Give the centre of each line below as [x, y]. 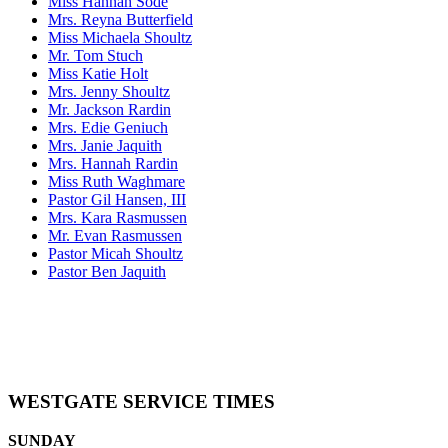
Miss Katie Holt [98, 74]
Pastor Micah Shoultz [115, 254]
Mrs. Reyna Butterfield [120, 20]
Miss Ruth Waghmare [116, 182]
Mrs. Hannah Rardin [113, 164]
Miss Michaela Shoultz [120, 38]
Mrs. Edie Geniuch [108, 128]
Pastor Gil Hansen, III [117, 200]
